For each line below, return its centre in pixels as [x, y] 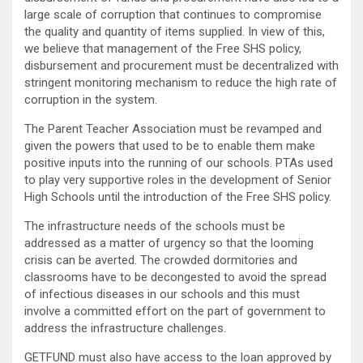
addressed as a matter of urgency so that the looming [169, 243]
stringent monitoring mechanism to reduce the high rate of [181, 82]
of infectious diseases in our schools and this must [162, 294]
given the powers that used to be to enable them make [170, 145]
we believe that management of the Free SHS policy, [163, 48]
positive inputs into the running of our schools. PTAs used [179, 162]
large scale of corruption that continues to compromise [173, 14]
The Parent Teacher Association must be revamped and [173, 128]
